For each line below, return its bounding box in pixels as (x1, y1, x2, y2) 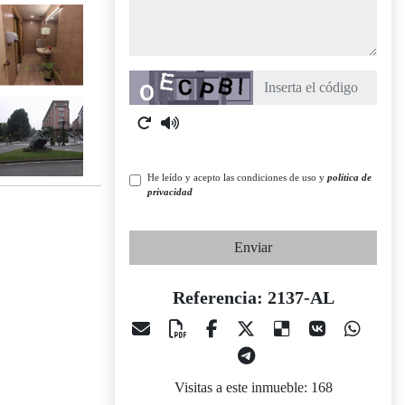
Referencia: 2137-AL (172, 287, 334, 307)
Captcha (128, 72, 175, 88)
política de (327, 172, 372, 183)
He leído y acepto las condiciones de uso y (147, 172, 327, 183)
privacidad (147, 186, 193, 197)
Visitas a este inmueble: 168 (174, 380, 333, 395)
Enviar (234, 240, 272, 255)
